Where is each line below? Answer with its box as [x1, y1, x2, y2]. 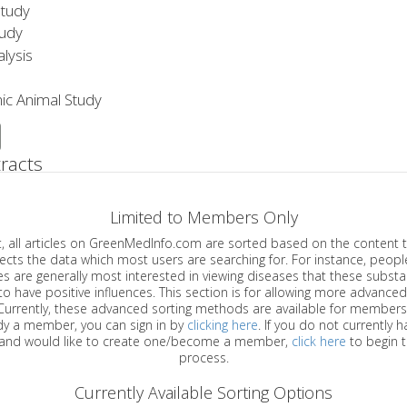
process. [178, 348, 229, 366]
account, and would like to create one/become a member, [86, 332, 292, 350]
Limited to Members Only [109, 205, 298, 228]
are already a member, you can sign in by [81, 315, 187, 333]
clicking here [187, 315, 258, 333]
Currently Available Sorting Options [74, 381, 333, 403]
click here [292, 332, 346, 350]
